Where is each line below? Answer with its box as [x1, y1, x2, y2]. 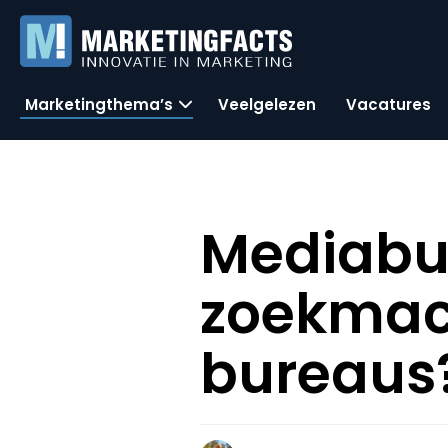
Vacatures [346, 93, 431, 115]
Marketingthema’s [25, 93, 173, 115]
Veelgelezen [218, 93, 316, 115]
